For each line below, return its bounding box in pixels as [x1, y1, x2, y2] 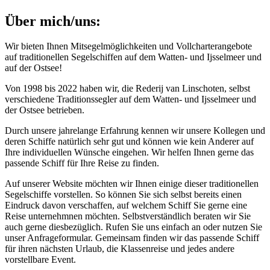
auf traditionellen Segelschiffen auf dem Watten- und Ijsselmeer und [5, 52, 262, 63]
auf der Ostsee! [5, 63, 62, 74]
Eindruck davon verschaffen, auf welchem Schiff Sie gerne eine [5, 200, 247, 211]
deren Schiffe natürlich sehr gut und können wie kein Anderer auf [5, 136, 254, 147]
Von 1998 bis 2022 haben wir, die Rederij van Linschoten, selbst [5, 83, 250, 94]
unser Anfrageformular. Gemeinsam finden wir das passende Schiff [5, 233, 259, 243]
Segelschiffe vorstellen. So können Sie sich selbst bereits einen [5, 189, 242, 200]
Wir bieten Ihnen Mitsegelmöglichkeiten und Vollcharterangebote [5, 41, 252, 52]
